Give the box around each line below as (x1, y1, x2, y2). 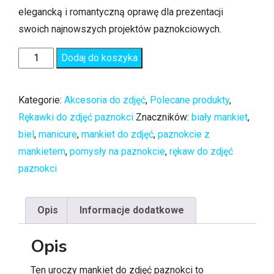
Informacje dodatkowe (79, 204, 184, 217)
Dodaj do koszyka (61, 52, 138, 64)
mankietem (18, 146, 65, 158)
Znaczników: (136, 111, 191, 124)
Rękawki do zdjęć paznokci (18, 111, 133, 124)
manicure (39, 128, 77, 141)
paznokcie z (158, 128, 210, 141)
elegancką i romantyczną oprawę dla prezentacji (18, 6, 223, 18)
